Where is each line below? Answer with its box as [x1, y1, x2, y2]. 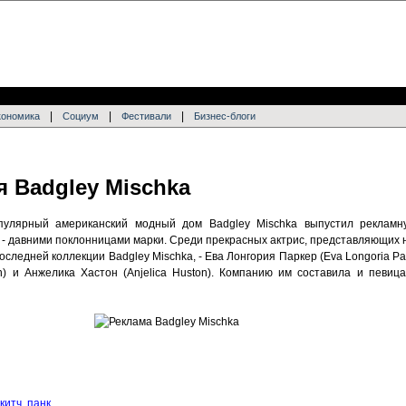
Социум [63, 111, 99, 121]
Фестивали [121, 111, 171, 121]
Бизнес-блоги [194, 111, 256, 121]
